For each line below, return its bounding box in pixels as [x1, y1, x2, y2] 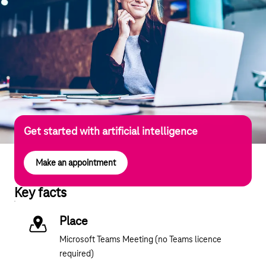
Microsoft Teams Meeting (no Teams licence [59, 235, 221, 245]
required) [59, 249, 94, 259]
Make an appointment [36, 158, 116, 168]
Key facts [14, 186, 66, 201]
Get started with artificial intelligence [24, 126, 198, 138]
